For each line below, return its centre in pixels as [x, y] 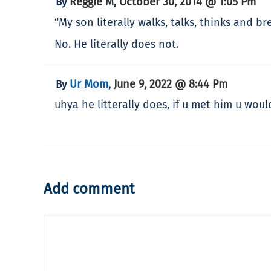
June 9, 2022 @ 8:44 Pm [171, 84]
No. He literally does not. [116, 44]
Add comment [89, 188]
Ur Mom [89, 84]
